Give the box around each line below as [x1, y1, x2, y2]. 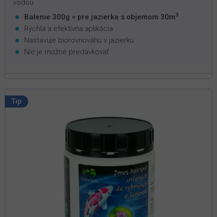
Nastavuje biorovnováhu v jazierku [24, 35, 134, 45]
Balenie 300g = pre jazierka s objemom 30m [24, 12, 175, 21]
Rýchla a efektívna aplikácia [24, 24, 113, 33]
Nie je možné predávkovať [24, 47, 109, 56]
